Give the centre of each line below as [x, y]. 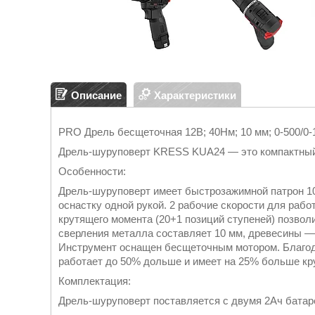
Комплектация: [95, 281]
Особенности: [92, 171]
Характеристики [195, 95]
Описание [96, 95]
